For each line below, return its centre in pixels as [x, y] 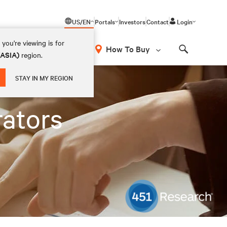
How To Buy [128, 49]
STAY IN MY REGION [44, 78]
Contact [158, 21]
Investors [132, 21]
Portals [105, 21]
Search [196, 58]
